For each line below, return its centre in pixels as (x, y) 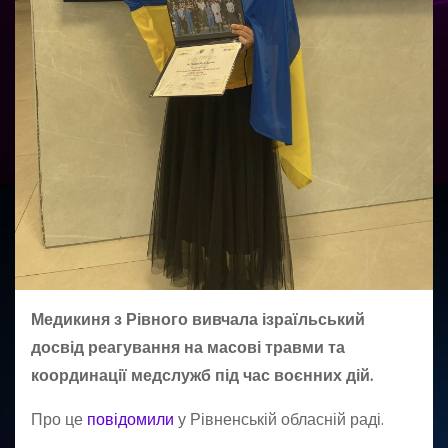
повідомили (130, 420)
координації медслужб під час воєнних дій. (202, 376)
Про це (59, 420)
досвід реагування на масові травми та (188, 348)
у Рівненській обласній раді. (279, 420)
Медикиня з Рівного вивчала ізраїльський (198, 320)
